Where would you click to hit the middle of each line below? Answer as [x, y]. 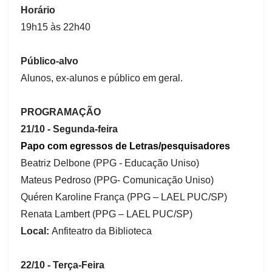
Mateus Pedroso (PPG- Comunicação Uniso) [117, 180]
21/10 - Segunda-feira [70, 129]
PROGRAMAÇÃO [61, 112]
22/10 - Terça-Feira [63, 265]
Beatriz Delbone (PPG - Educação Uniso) [110, 163]
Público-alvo [50, 61]
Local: [36, 231]
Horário [38, 10]
